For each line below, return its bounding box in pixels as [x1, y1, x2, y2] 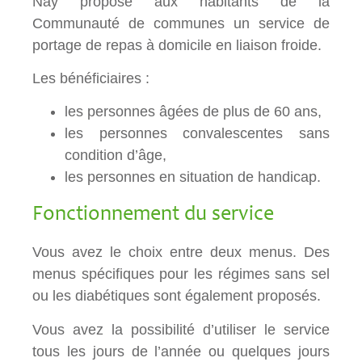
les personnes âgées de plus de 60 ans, [65, 103, 322, 120]
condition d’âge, [65, 147, 166, 164]
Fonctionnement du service [32, 204, 274, 226]
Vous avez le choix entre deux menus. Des [32, 244, 330, 261]
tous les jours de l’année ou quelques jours [32, 343, 330, 360]
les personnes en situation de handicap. [65, 169, 321, 186]
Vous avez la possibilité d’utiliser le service [32, 321, 330, 338]
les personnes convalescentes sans [65, 125, 330, 142]
